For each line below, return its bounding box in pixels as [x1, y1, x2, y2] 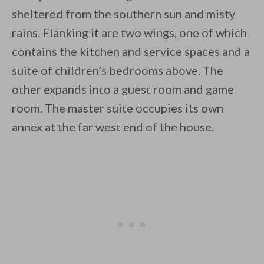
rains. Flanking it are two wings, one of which [12, 25, 247, 40]
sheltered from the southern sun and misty [12, 6, 235, 21]
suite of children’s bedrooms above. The [12, 63, 223, 78]
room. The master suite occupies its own [12, 101, 223, 115]
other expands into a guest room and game [12, 82, 234, 97]
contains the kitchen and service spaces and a [12, 44, 250, 59]
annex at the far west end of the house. [12, 120, 214, 134]
